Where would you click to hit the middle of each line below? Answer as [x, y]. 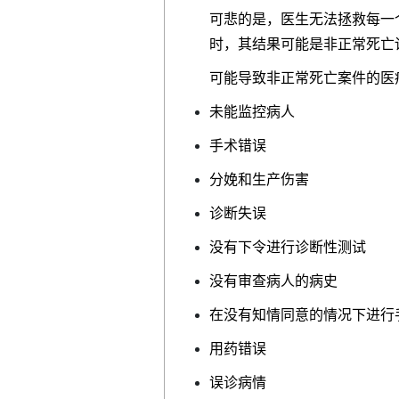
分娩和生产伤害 [259, 179]
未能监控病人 [252, 111]
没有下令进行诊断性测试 [288, 247]
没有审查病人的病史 [273, 281]
